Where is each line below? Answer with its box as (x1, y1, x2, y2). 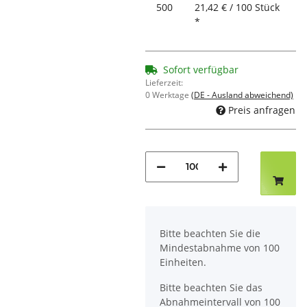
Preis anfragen (228, 103, 295, 116)
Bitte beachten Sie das (160, 280, 262, 294)
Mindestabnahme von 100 (160, 241, 280, 254)
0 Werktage (145, 89, 191, 101)
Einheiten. (160, 255, 206, 269)
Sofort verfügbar (163, 63, 238, 77)
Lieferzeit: (145, 77, 183, 89)
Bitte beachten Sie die (160, 226, 260, 240)
